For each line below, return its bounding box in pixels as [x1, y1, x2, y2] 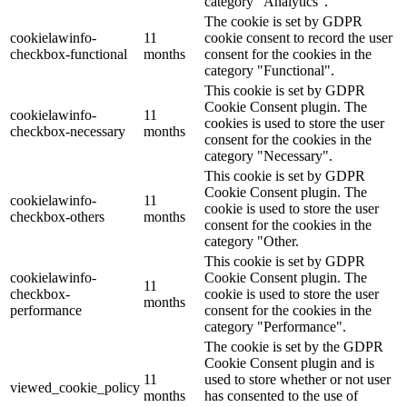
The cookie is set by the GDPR [204, 338, 383, 354]
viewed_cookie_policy [10, 379, 140, 395]
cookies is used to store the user [204, 114, 384, 131]
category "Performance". [204, 318, 346, 334]
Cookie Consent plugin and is [204, 354, 374, 371]
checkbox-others [10, 208, 104, 224]
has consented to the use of [204, 387, 358, 403]
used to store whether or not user [204, 371, 391, 387]
